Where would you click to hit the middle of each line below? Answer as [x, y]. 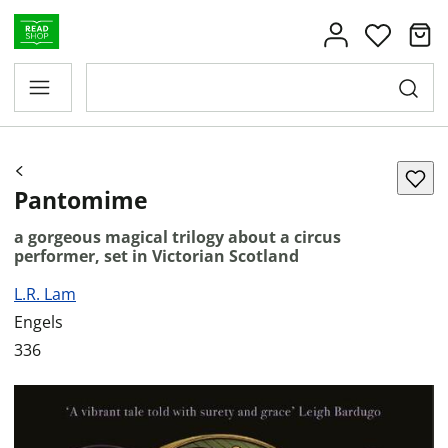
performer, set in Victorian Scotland [156, 256]
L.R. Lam [45, 294]
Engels [38, 322]
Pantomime [81, 200]
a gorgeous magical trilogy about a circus [177, 237]
